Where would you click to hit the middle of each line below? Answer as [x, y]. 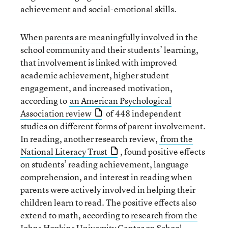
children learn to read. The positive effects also [108, 202]
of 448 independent [143, 113]
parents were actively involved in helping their [108, 189]
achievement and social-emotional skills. [98, 9]
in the [186, 37]
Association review [56, 113]
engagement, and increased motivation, [96, 88]
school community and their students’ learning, [109, 49]
